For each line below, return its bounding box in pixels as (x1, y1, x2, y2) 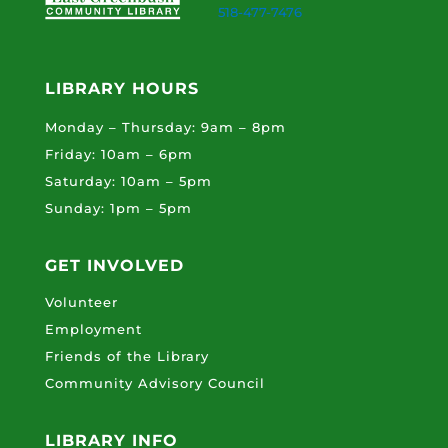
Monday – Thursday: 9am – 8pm (44, 119, 286, 135)
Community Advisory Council (44, 375, 265, 391)
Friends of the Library (44, 348, 209, 364)
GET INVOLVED (44, 256, 184, 275)
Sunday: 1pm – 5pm (44, 200, 192, 216)
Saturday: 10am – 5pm (44, 173, 212, 189)
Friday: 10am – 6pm (44, 146, 193, 162)
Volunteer (44, 294, 118, 310)
